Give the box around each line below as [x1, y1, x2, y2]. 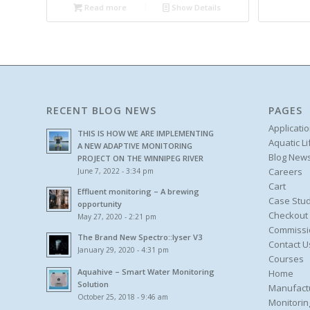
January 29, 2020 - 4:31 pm [77, 244, 169, 255]
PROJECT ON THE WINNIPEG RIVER [77, 152, 203, 163]
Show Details [170, 1, 221, 12]
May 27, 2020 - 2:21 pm [77, 211, 156, 221]
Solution [77, 278, 109, 289]
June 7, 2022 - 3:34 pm [77, 165, 154, 176]
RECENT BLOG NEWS [46, 103, 156, 117]
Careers [268, 165, 302, 178]
